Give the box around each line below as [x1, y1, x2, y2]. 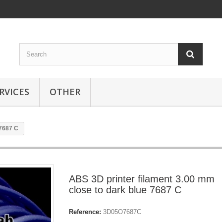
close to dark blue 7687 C [69, 184, 181, 195]
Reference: [69, 208, 101, 216]
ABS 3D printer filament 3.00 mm [69, 173, 215, 184]
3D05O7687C [103, 208, 141, 216]
